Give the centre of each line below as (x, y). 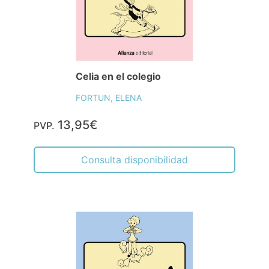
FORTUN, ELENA (108, 98)
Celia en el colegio (118, 77)
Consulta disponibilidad (134, 160)
